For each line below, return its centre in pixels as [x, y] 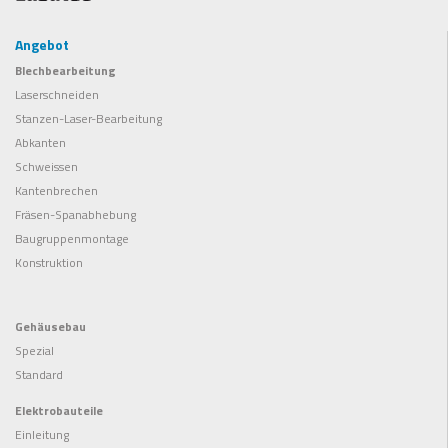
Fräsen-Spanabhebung [75, 214]
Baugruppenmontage [72, 238]
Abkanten [40, 142]
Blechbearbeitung [65, 70]
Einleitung [42, 434]
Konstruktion [49, 262]
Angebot [42, 44]
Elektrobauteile [59, 410]
